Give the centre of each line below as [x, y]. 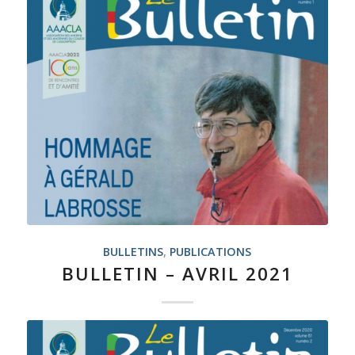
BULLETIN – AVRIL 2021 [177, 274]
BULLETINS [134, 252]
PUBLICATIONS [211, 252]
